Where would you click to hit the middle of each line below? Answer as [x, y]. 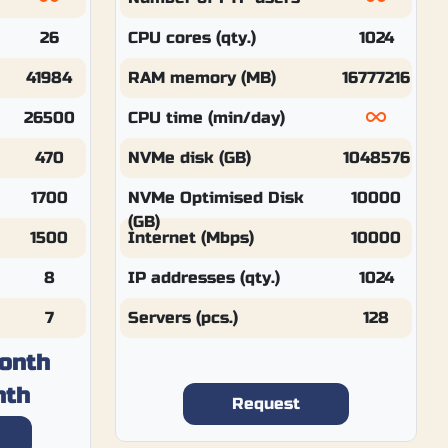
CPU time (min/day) [206, 117]
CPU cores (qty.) [191, 37]
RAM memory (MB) [201, 77]
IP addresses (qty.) [203, 277]
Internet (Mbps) [190, 237]
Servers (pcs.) [182, 317]
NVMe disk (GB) [189, 157]
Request [266, 403]
